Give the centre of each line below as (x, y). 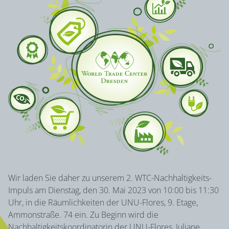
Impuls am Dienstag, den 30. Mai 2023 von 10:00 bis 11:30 (114, 190)
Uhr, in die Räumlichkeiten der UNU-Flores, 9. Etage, (103, 203)
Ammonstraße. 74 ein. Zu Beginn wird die (84, 215)
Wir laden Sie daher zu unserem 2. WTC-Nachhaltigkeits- (110, 178)
